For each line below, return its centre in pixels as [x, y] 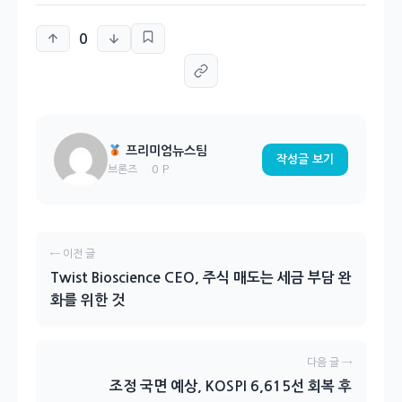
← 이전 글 [73, 254]
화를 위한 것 [87, 300]
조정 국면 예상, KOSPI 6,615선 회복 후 [231, 386]
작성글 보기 [305, 159]
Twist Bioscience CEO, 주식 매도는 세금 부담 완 [201, 278]
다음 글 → [329, 363]
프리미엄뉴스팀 [164, 151]
